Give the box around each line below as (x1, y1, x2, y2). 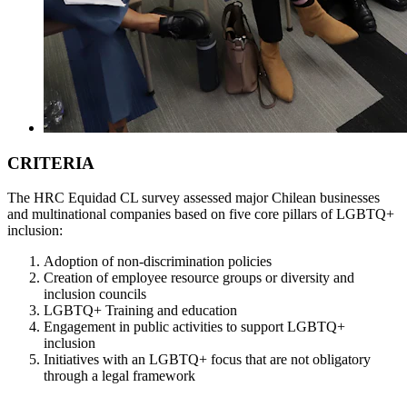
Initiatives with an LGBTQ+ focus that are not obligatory (44, 352, 371, 368)
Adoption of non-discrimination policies (44, 253, 272, 270)
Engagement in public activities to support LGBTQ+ (44, 319, 345, 335)
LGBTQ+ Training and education (44, 303, 237, 319)
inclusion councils (44, 286, 146, 303)
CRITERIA (7, 153, 94, 173)
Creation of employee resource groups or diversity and (44, 270, 354, 286)
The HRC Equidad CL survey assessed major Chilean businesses (7, 190, 380, 206)
